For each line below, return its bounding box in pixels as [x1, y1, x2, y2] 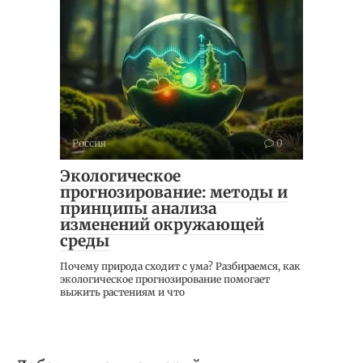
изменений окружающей [60, 215, 264, 235]
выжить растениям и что [60, 286, 185, 299]
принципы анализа [60, 199, 217, 219]
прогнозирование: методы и [60, 182, 288, 203]
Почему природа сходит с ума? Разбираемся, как [60, 260, 301, 273]
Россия [72, 137, 106, 150]
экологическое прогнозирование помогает [60, 273, 270, 286]
